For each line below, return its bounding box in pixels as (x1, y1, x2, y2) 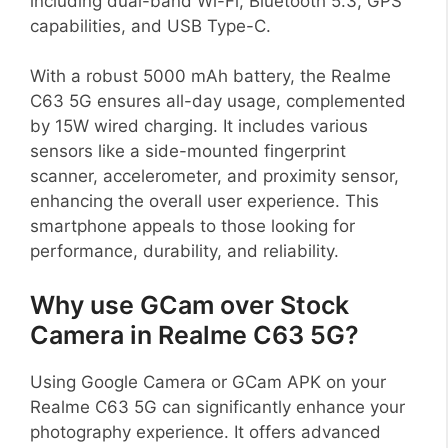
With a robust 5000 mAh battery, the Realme (30, 66, 391, 87)
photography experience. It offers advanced (30, 421, 381, 442)
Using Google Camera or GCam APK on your (30, 371, 386, 392)
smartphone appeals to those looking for (30, 216, 355, 237)
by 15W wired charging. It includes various (30, 116, 368, 137)
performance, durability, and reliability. (30, 241, 339, 262)
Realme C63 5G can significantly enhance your (30, 396, 405, 417)
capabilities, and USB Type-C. (30, 15, 271, 36)
